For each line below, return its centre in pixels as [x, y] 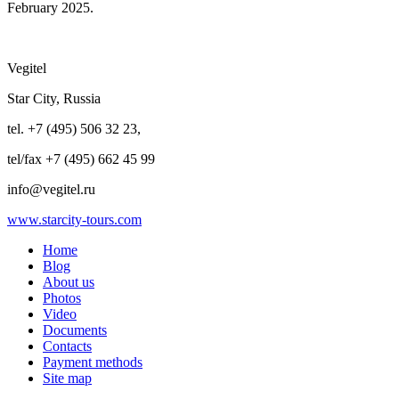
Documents [75, 330]
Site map [67, 378]
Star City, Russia [54, 98]
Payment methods [93, 362]
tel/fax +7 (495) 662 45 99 [81, 159]
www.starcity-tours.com [74, 219]
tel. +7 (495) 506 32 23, [74, 128]
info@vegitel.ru [51, 189]
